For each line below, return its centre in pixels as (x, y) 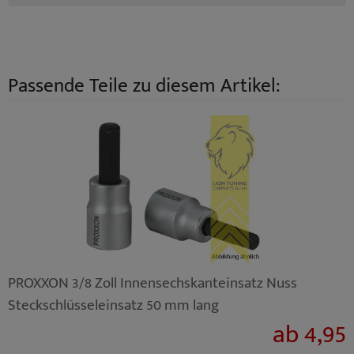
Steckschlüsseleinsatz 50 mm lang (113, 305)
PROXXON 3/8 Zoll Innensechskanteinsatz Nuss (153, 282)
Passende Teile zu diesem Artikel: (144, 85)
